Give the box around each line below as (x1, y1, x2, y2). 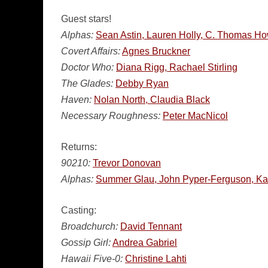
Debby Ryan (115, 78, 169, 89)
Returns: (61, 142, 97, 152)
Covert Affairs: (61, 46, 120, 56)
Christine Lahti (125, 254, 187, 264)
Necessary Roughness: (61, 111, 160, 121)
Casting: (61, 205, 96, 215)
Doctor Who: (61, 62, 114, 72)
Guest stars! (61, 14, 111, 24)
